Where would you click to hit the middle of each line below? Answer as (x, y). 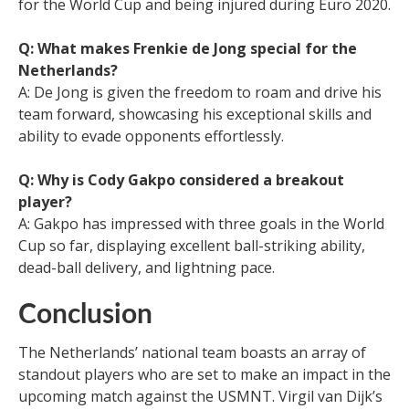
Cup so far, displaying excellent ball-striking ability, (192, 245)
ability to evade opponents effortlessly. (151, 136)
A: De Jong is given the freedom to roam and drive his (200, 92)
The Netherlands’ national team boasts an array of (192, 352)
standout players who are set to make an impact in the (204, 374)
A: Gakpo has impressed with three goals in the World (201, 223)
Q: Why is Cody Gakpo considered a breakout (181, 179)
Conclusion (85, 315)
